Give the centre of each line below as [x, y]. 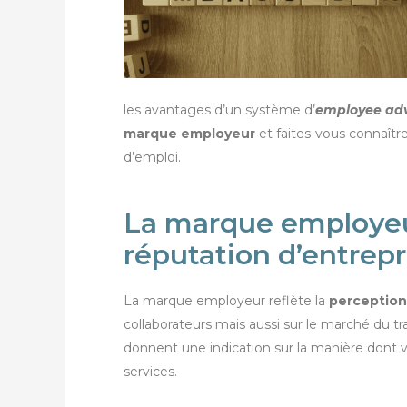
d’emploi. [152, 157]
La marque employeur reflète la [226, 301]
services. [150, 372]
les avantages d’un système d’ [219, 110]
